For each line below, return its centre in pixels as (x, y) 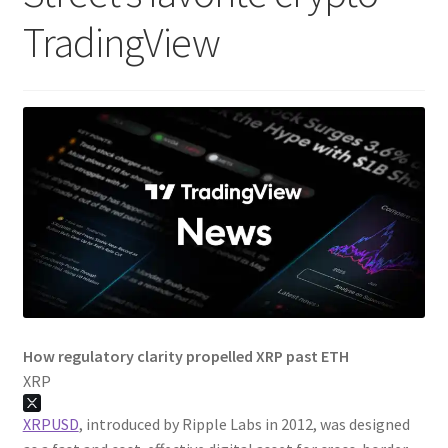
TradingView (121, 42)
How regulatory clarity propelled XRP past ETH (185, 355)
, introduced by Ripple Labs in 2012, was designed (244, 423)
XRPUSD (50, 423)
